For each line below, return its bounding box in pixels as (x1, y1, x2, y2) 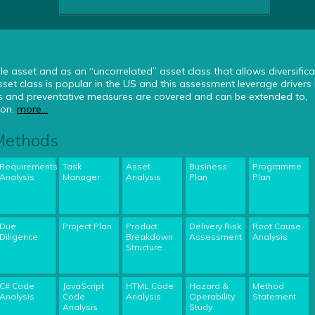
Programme (252, 161, 302, 172)
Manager (63, 172, 100, 182)
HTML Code (126, 281, 174, 291)
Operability (189, 291, 235, 302)
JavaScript (63, 281, 104, 291)
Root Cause (252, 221, 301, 231)
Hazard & (189, 281, 229, 291)
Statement (252, 291, 296, 302)
